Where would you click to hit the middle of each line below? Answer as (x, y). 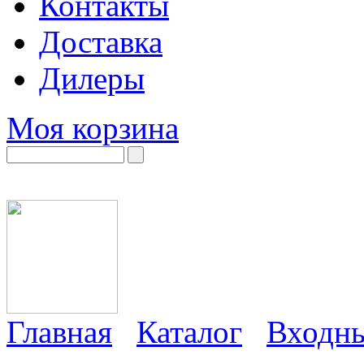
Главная (59, 332)
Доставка (101, 42)
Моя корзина (93, 128)
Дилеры (92, 78)
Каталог (189, 332)
